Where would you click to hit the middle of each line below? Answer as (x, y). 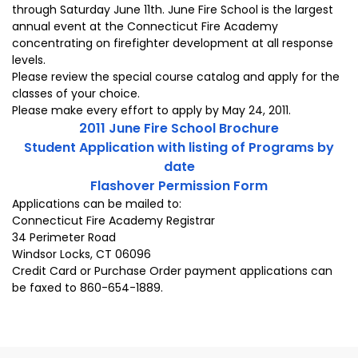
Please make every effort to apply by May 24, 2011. (151, 110)
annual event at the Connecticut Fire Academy (145, 26)
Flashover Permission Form (179, 185)
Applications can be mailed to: (97, 203)
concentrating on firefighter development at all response (173, 43)
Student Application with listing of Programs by (179, 147)
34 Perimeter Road (64, 237)
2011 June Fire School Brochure (179, 128)
